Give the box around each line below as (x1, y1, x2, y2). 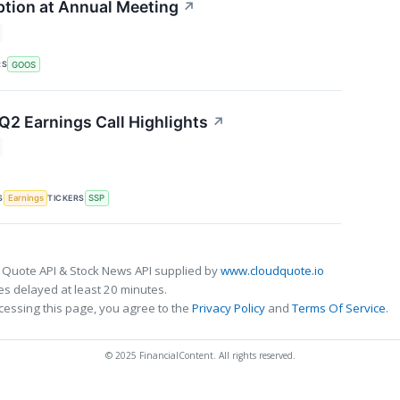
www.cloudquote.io (221, 262, 324, 279)
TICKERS (47, 192, 85, 203)
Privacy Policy (192, 300, 265, 317)
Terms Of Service (292, 300, 386, 317)
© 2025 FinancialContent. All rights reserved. (104, 349, 296, 362)
